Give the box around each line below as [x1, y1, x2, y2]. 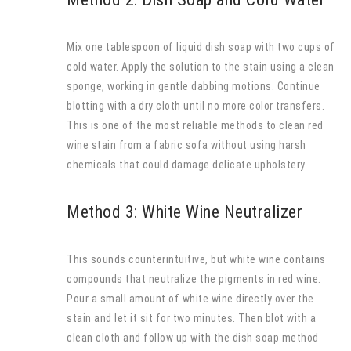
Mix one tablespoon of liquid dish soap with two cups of [67, 40, 335, 53]
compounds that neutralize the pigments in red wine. [67, 272, 321, 285]
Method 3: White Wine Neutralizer [67, 201, 302, 222]
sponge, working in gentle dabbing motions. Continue [67, 79, 320, 92]
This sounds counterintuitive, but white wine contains [67, 252, 326, 266]
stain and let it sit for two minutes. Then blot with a [67, 311, 316, 324]
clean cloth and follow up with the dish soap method [67, 331, 319, 344]
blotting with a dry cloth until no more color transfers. [67, 99, 324, 112]
